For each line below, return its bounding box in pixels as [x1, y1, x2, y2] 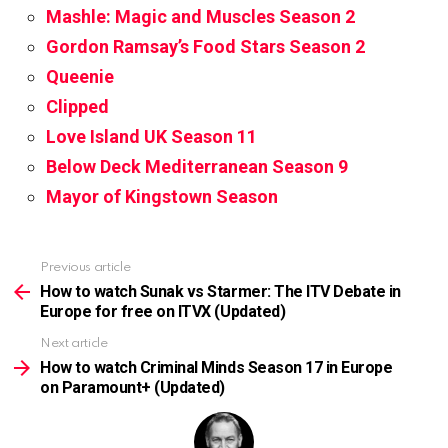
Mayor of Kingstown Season [46, 186, 282, 208]
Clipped [46, 96, 109, 118]
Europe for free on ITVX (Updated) [40, 302, 286, 322]
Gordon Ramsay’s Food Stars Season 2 [46, 36, 365, 58]
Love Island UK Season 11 [46, 126, 257, 148]
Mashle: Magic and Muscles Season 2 [46, 6, 355, 28]
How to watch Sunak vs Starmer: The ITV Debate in [40, 282, 401, 302]
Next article [40, 337, 108, 351]
